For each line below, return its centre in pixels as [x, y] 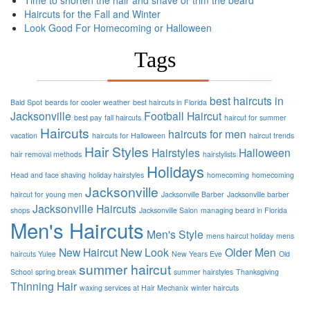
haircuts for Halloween [129, 136]
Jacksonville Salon [168, 210]
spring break [56, 272]
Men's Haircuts [77, 230]
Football [164, 116]
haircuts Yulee [33, 254]
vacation [24, 136]
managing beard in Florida [244, 210]
